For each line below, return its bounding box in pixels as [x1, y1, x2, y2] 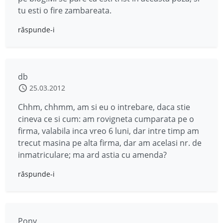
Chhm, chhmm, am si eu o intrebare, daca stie [18, 102, 190, 113]
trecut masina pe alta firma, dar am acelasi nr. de [18, 137, 202, 149]
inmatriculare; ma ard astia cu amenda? [18, 149, 167, 161]
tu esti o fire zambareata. [18, 5, 111, 16]
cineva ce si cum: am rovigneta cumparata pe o [18, 113, 194, 125]
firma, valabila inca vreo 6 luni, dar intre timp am [18, 125, 199, 137]
